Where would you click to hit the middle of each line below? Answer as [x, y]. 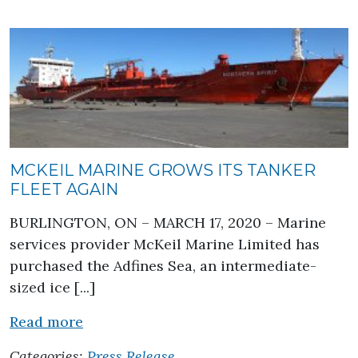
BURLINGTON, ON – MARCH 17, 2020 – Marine [168, 223]
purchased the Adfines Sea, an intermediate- [163, 266]
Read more [46, 322]
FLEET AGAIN [64, 189]
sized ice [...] [52, 287]
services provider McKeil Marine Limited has [165, 244]
